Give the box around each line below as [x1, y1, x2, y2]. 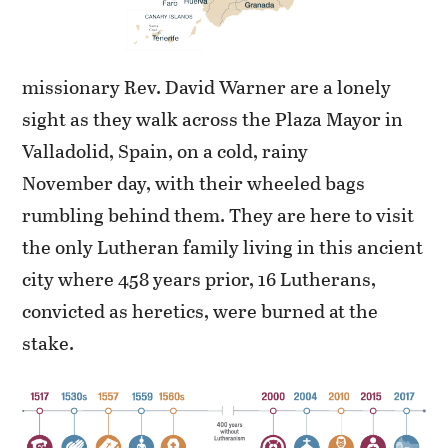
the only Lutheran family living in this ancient [22, 232, 424, 260]
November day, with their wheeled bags [22, 168, 366, 196]
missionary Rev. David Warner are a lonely [22, 72, 392, 100]
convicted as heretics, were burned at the [22, 296, 379, 324]
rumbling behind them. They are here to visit [22, 200, 415, 228]
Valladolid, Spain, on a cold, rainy [22, 136, 309, 164]
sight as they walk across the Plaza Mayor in [22, 104, 404, 132]
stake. [22, 328, 75, 356]
